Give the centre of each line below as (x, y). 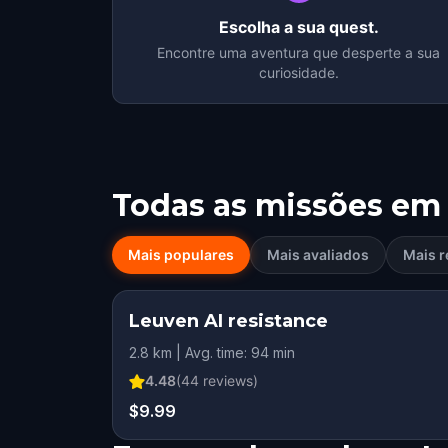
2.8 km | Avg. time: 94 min (212, 352)
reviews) (228, 380)
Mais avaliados (318, 254)
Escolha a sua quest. (298, 27)
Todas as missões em (276, 205)
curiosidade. (298, 72)
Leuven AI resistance (228, 321)
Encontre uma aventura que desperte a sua (299, 52)
